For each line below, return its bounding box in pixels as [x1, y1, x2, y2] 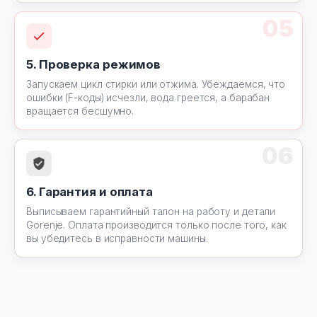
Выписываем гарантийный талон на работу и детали [26, 206, 276, 217]
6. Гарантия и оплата [26, 185, 153, 199]
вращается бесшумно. [26, 105, 134, 117]
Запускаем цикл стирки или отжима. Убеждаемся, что [26, 79, 286, 90]
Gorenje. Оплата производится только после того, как [26, 219, 287, 231]
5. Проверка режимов [26, 57, 161, 71]
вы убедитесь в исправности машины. [26, 233, 208, 244]
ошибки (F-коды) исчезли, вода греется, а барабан [26, 92, 270, 103]
